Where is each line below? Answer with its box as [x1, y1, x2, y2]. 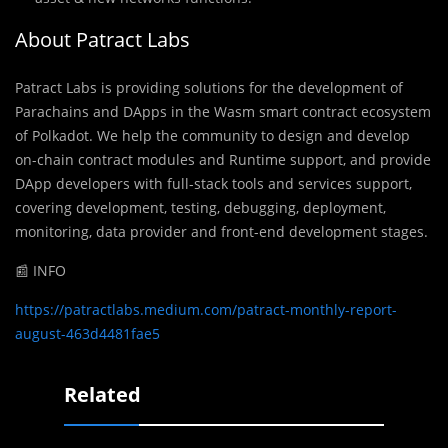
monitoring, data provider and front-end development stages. [15, 221, 428, 241]
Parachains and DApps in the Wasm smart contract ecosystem [15, 101, 431, 121]
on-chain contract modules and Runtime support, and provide [15, 149, 431, 169]
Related [64, 380, 141, 408]
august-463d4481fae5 [15, 323, 160, 343]
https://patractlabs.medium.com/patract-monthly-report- [15, 299, 397, 319]
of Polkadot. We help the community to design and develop [15, 125, 410, 145]
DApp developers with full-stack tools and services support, [15, 173, 412, 193]
